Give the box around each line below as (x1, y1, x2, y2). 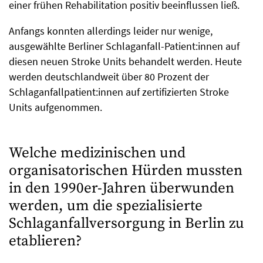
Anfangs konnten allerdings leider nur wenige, (9, 23, 213, 38)
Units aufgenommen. (9, 100, 102, 114)
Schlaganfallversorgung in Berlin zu (9, 214, 244, 232)
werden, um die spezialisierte (9, 196, 203, 215)
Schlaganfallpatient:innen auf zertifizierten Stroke (9, 85, 229, 99)
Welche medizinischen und (9, 143, 186, 162)
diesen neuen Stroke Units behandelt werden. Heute (9, 54, 242, 68)
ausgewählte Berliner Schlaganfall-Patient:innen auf (9, 39, 240, 53)
